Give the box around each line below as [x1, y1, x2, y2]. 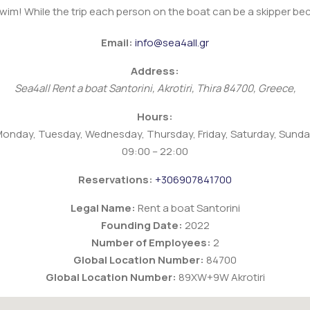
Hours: [137, 109, 173, 125]
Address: [131, 64, 179, 79]
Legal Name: [70, 201, 136, 216]
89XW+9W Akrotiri [178, 270, 265, 285]
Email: [101, 35, 133, 51]
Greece [257, 81, 293, 96]
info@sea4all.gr [135, 35, 209, 51]
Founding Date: [100, 218, 183, 233]
